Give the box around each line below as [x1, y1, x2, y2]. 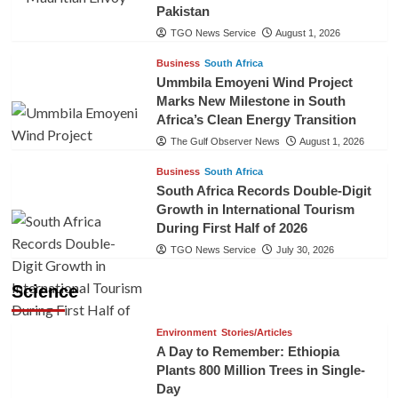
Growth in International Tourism [155, 201, 354, 217]
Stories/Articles [220, 326, 292, 338]
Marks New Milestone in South [155, 92, 346, 108]
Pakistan [155, 3, 210, 19]
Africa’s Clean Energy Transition [155, 111, 356, 127]
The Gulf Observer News [170, 135, 280, 147]
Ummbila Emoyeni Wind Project [155, 74, 353, 90]
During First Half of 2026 [155, 219, 307, 235]
